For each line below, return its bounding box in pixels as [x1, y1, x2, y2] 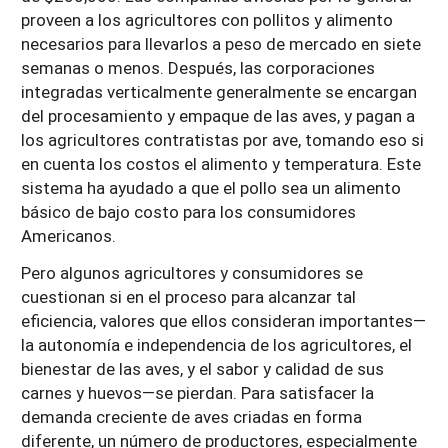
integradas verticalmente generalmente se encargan [21, 79, 417, 103]
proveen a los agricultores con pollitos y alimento [21, 7, 393, 31]
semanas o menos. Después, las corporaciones [21, 55, 375, 79]
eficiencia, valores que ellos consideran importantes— [21, 308, 426, 332]
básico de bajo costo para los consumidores [21, 199, 356, 223]
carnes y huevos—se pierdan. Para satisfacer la [21, 380, 374, 404]
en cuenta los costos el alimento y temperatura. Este [21, 151, 421, 175]
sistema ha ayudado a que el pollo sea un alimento [21, 175, 401, 199]
